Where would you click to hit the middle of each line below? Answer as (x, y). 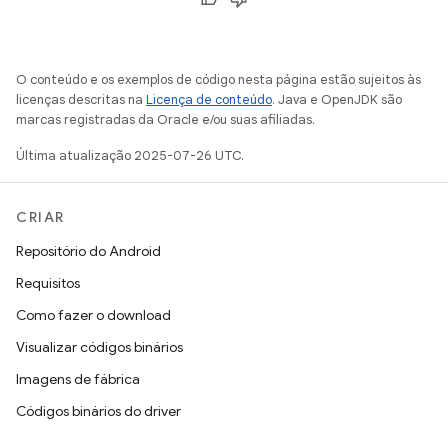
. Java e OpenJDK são (337, 99)
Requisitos (48, 283)
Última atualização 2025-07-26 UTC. (130, 155)
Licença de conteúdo (209, 99)
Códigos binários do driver (98, 411)
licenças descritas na (81, 99)
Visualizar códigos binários (99, 347)
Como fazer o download (93, 315)
